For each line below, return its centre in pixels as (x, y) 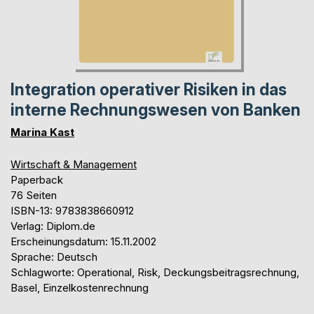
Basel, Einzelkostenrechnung (80, 287)
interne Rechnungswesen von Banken (156, 110)
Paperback (37, 179)
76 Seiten (34, 195)
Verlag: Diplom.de (53, 226)
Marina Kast (42, 132)
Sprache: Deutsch (54, 257)
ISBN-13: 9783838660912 (72, 210)
